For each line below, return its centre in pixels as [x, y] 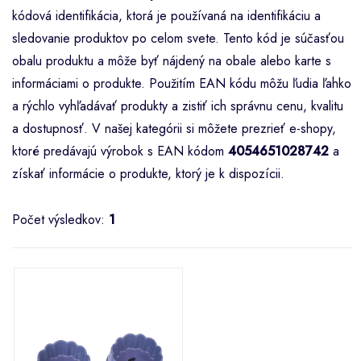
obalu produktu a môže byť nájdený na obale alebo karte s [172, 61]
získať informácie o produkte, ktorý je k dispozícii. [148, 174]
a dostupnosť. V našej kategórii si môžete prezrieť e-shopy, [174, 129]
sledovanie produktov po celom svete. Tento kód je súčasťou [178, 38]
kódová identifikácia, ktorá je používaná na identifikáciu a [166, 16]
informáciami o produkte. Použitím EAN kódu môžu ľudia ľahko [182, 83]
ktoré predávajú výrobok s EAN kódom [120, 151]
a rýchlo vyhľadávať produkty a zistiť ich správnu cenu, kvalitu [178, 106]
